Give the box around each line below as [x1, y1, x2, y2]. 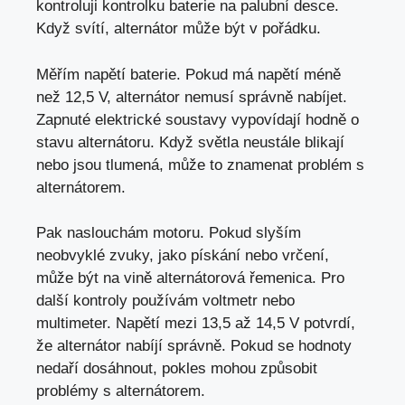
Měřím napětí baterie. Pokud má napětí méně [36, 65, 341, 83]
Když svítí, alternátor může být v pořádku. [36, 20, 321, 38]
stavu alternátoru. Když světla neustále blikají [36, 133, 344, 151]
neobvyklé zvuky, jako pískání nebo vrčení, [36, 247, 329, 265]
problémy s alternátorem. [36, 382, 205, 400]
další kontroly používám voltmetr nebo [36, 292, 295, 310]
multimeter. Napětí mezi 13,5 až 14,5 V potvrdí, [36, 315, 355, 333]
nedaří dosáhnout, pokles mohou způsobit [36, 360, 317, 378]
